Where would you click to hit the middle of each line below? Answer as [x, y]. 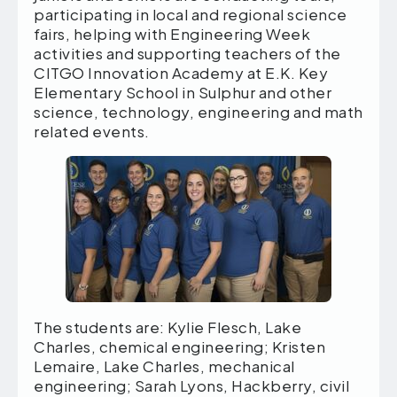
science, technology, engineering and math [198, 112]
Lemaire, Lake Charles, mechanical [164, 366]
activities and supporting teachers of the [187, 54]
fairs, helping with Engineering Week [172, 34]
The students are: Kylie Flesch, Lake [167, 327]
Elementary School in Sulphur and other [183, 93]
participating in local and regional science [191, 15]
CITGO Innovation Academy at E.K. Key [181, 73]
